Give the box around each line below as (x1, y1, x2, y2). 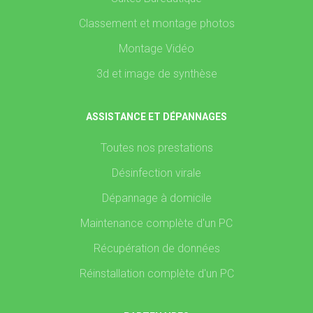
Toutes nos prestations (100, 141, 213, 154)
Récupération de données (93, 242, 220, 255)
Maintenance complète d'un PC (80, 217, 233, 230)
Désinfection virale (112, 166, 201, 180)
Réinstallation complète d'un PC (79, 267, 234, 280)
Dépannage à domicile (101, 191, 212, 205)
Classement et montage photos (78, 17, 235, 30)
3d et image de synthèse (96, 67, 217, 80)
